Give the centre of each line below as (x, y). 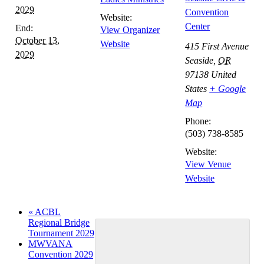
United (224, 75)
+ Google (228, 89)
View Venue (208, 164)
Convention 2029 (61, 255)
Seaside (199, 61)
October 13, (38, 41)
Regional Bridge (59, 223)
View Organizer (130, 30)
